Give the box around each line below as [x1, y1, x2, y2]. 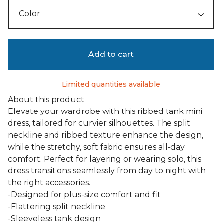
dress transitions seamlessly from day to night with [8, 166, 206, 175]
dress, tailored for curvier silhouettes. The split [8, 118, 190, 128]
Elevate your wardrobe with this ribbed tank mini [8, 107, 202, 116]
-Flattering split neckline [8, 202, 105, 211]
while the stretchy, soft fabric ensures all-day [8, 142, 185, 152]
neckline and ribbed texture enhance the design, [8, 130, 203, 140]
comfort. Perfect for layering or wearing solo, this [8, 154, 201, 164]
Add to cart [88, 50, 134, 59]
